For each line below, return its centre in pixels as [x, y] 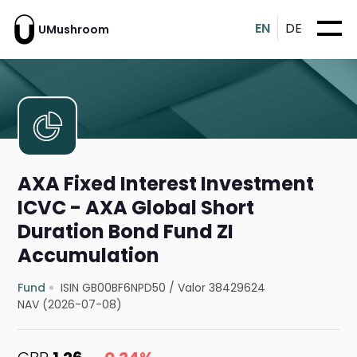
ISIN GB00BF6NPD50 [114, 288]
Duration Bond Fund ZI [126, 232]
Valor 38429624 [222, 288]
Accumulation [89, 256]
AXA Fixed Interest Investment [166, 184]
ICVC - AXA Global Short [136, 208]
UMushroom [74, 29]
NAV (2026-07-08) [70, 305]
